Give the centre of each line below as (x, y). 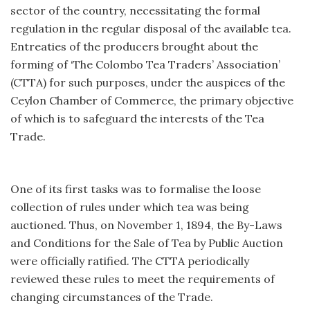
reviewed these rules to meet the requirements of (143, 279)
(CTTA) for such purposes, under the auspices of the (148, 82)
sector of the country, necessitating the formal (135, 10)
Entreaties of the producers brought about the (134, 46)
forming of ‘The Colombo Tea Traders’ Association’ (145, 64)
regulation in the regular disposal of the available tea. (151, 28)
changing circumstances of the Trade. (112, 297)
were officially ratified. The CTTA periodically (130, 261)
